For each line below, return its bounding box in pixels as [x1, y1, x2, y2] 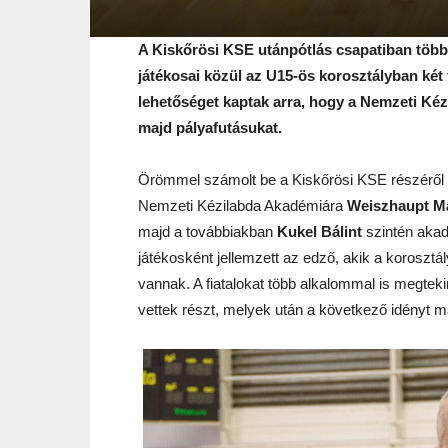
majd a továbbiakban [138, 223, 277, 240]
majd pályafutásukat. [138, 119, 282, 136]
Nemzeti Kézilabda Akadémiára [138, 197, 347, 214]
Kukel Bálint [277, 223, 362, 240]
